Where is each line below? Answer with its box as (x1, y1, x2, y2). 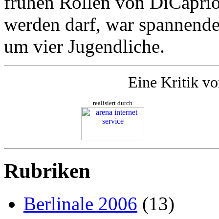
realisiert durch (93, 99, 132, 107)
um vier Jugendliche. (4, 35, 165, 57)
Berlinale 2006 (23, 193, 137, 214)
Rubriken (4, 159, 90, 182)
